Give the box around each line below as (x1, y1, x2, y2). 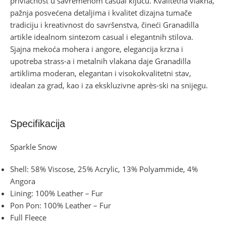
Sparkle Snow (10, 141, 57, 152)
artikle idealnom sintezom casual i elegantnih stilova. (10, 31, 193, 42)
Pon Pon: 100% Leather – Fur (10, 200, 111, 210)
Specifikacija (10, 118, 65, 129)
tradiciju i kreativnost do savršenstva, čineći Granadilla (10, 19, 199, 30)
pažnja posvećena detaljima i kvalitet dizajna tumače (10, 7, 192, 18)
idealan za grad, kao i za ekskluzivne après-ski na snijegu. (10, 80, 208, 90)
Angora (10, 176, 35, 186)
